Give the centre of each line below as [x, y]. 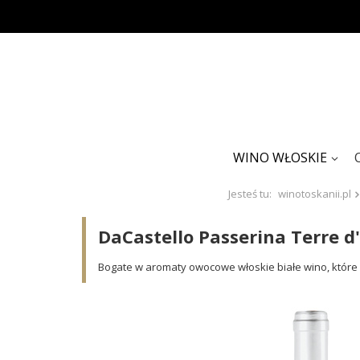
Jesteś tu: [251, 194]
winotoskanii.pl [314, 194]
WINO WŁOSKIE [280, 157]
